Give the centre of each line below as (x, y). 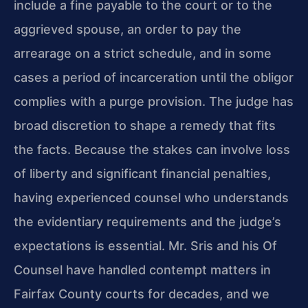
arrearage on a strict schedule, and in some (143, 54)
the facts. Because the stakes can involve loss (152, 150)
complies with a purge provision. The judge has (154, 102)
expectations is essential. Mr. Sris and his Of (145, 246)
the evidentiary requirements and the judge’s (147, 222)
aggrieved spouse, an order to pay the (128, 30)
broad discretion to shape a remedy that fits (145, 126)
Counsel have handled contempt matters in (142, 270)
